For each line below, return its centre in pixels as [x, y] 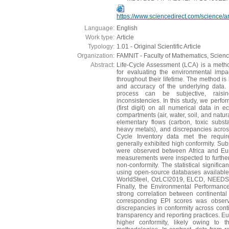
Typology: [101, 46]
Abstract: [102, 65]
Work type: [100, 37]
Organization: [96, 55]
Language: [99, 28]
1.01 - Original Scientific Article [159, 46]
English [127, 28]
